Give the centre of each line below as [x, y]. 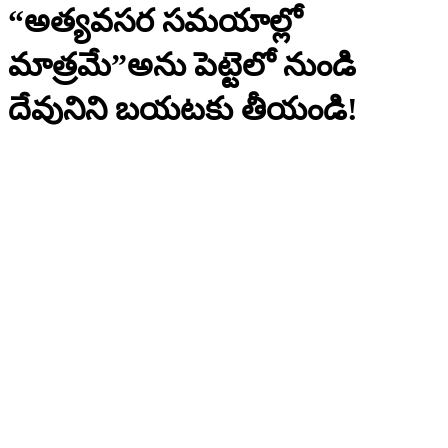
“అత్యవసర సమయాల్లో [155, 20]
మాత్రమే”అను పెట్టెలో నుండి [182, 64]
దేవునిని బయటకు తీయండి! [183, 108]
